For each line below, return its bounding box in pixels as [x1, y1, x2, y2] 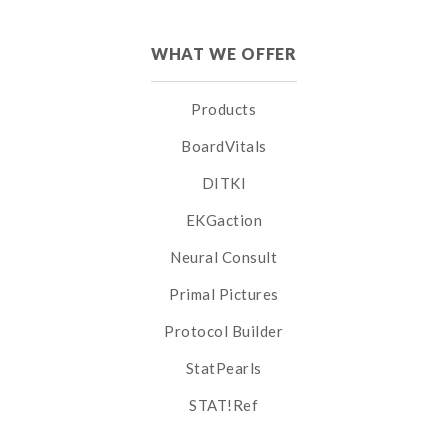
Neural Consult [170, 248, 278, 266]
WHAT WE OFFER [150, 44, 298, 63]
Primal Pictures [169, 285, 279, 303]
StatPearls [185, 359, 262, 377]
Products [191, 100, 257, 118]
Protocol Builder [164, 322, 284, 340]
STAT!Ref [189, 396, 259, 414]
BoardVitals [181, 137, 267, 155]
